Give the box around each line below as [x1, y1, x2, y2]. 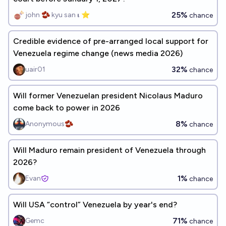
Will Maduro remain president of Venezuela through [13, 145, 206, 155]
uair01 [25, 65, 45, 74]
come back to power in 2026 [13, 103, 120, 112]
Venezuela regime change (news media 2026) [13, 48, 183, 58]
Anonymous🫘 [25, 120, 73, 128]
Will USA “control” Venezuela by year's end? [13, 200, 177, 209]
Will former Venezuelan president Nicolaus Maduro [13, 91, 203, 100]
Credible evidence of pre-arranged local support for [13, 36, 208, 46]
